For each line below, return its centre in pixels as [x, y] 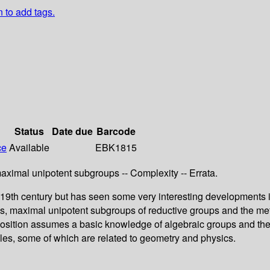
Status [29, 131]
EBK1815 [116, 148]
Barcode [116, 131]
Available [29, 148]
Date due [72, 131]
